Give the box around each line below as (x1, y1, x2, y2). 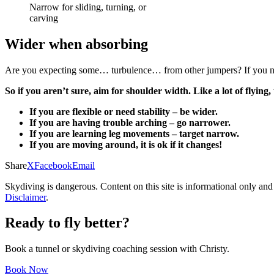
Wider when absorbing (5, 35, 148, 52)
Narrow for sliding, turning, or (29, 1, 146, 12)
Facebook (34, 160, 72, 171)
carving (29, 12, 58, 23)
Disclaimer (5, 191, 46, 202)
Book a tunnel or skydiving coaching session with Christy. (5, 243, 229, 254)
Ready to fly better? (5, 215, 130, 231)
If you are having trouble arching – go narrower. (29, 117, 231, 128)
